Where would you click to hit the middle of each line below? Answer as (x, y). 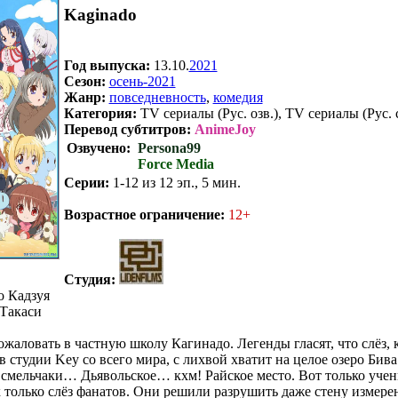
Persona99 (169, 147)
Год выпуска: (107, 65)
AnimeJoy (225, 129)
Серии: (86, 182)
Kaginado (100, 15)
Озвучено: (100, 147)
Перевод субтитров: (127, 129)
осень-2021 (142, 81)
